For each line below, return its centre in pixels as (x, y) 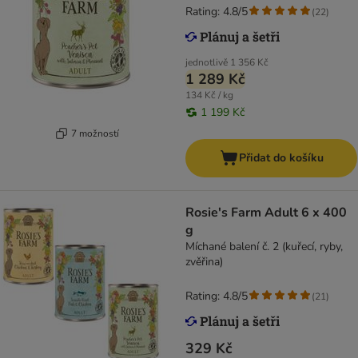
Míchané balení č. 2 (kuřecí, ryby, (264, 247)
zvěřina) (204, 262)
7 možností (95, 133)
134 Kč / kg (209, 95)
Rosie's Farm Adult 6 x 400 (266, 213)
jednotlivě (207, 63)
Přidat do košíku (281, 158)
